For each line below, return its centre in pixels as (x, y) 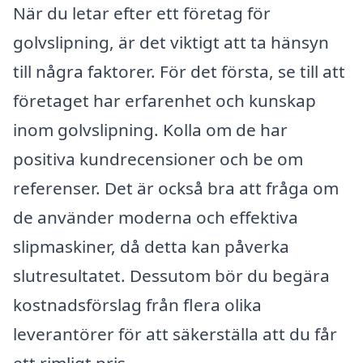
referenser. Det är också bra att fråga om (176, 188)
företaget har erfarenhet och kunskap (164, 101)
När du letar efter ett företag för (142, 13)
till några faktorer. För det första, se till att (179, 72)
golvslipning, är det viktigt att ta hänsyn (171, 43)
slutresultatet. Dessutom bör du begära (171, 276)
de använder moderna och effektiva (156, 218)
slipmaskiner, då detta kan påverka (151, 247)
